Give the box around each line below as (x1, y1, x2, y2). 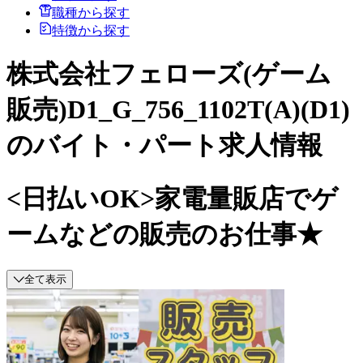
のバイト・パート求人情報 (6, 130, 322, 160)
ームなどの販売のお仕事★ (6, 219, 322, 249)
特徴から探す (52, 23, 130, 37)
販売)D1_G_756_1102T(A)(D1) (6, 95, 350, 125)
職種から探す (52, 5, 130, 19)
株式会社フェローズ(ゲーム (6, 59, 331, 89)
